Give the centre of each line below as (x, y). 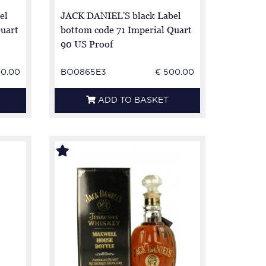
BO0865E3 (84, 72)
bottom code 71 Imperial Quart (126, 30)
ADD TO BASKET (134, 100)
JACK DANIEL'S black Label (121, 15)
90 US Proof (87, 44)
